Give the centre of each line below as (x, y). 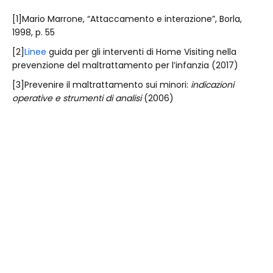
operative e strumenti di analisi (77, 98)
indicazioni (212, 85)
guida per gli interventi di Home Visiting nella (141, 52)
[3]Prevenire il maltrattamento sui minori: (101, 85)
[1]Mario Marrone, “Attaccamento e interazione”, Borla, (127, 19)
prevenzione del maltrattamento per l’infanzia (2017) (125, 65)
